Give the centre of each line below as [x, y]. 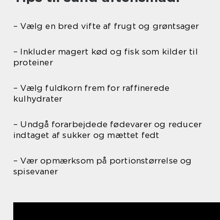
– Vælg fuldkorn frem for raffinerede [92, 88]
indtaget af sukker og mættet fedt [86, 135]
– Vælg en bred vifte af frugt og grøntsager [106, 26]
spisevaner [36, 172]
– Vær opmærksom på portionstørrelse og [103, 161]
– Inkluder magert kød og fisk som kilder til [106, 52]
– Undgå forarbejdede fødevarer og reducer [108, 124]
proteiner [33, 63]
